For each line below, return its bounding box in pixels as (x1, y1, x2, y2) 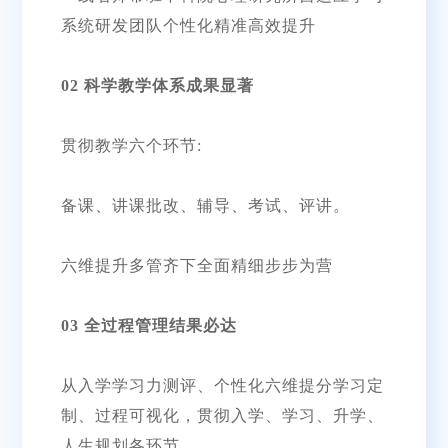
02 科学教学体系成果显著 (60, 76, 254, 94)
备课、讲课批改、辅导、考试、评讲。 (60, 196, 350, 214)
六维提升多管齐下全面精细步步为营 (60, 256, 333, 274)
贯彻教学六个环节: (60, 136, 202, 154)
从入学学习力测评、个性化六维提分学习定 (60, 376, 384, 394)
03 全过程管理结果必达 (60, 316, 237, 334)
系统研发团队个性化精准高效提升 (60, 16, 316, 34)
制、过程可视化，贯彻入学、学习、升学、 (60, 406, 384, 424)
